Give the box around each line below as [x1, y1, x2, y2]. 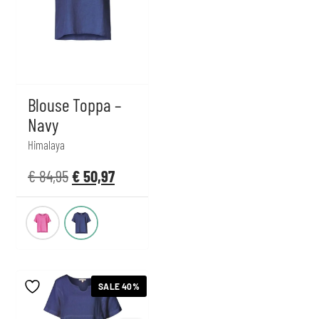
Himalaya [28, 137, 65, 152]
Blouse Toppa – [28, 93, 122, 116]
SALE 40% [98, 281, 140, 292]
